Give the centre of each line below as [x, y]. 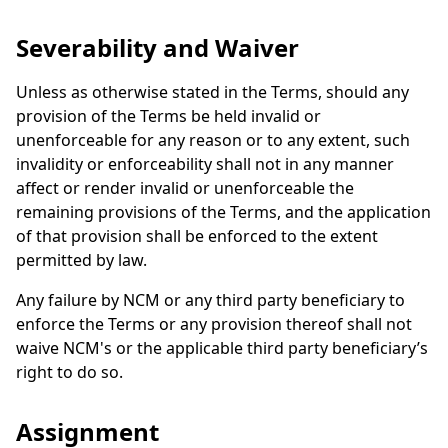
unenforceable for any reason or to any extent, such [213, 140]
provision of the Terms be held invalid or [168, 116]
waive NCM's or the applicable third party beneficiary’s [222, 348]
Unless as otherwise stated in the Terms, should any [212, 92]
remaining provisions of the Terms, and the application [223, 212]
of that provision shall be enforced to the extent [197, 236]
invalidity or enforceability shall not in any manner [205, 164]
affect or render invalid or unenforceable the [185, 188]
